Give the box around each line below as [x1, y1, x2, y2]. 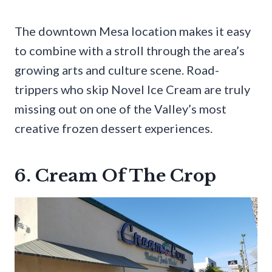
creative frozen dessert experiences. [15, 120, 212, 135]
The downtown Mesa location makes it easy [15, 23, 251, 38]
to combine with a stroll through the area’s [15, 42, 245, 58]
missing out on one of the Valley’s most [15, 101, 226, 116]
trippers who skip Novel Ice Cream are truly [15, 81, 250, 97]
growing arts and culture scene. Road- [15, 62, 219, 77]
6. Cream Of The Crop [15, 165, 216, 186]
